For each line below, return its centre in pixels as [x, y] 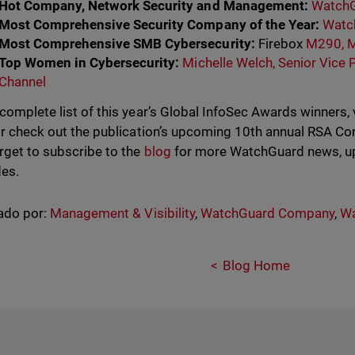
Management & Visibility [122, 213]
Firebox [282, 43]
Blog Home [256, 265]
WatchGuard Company [267, 213]
